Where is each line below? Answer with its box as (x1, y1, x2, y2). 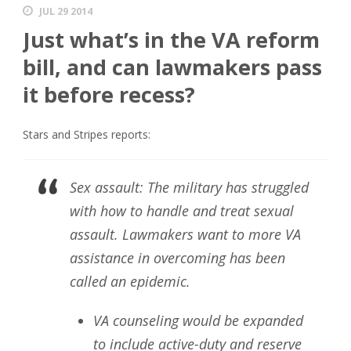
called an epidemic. (70, 272, 190, 291)
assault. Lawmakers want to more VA (70, 225, 301, 244)
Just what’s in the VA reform (23, 25, 320, 54)
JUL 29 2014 (39, 5, 92, 18)
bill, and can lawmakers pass (23, 52, 322, 81)
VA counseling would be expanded (93, 311, 303, 330)
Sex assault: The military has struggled (70, 178, 309, 197)
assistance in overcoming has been (70, 248, 285, 267)
